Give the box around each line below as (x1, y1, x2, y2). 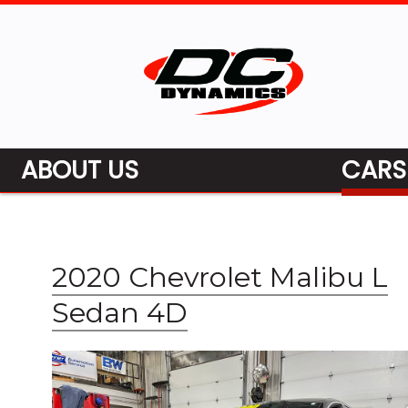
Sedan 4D (52, 295, 188, 330)
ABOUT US (21, 152, 138, 187)
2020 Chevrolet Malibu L (52, 260, 388, 294)
